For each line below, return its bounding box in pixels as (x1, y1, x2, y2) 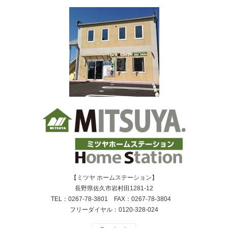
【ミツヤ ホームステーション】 (70, 174, 158, 181)
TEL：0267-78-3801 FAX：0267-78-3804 (51, 195, 177, 203)
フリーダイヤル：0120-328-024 (70, 206, 158, 213)
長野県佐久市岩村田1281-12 (75, 184, 153, 192)
